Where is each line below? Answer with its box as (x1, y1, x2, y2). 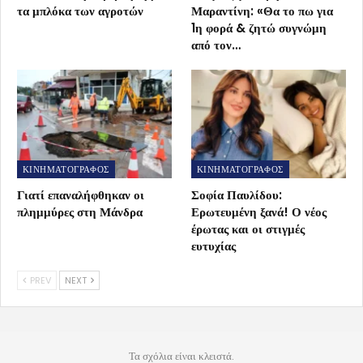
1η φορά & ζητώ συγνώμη (191, 19, 327, 36)
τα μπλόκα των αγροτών (17, 2, 143, 19)
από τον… (191, 36, 241, 53)
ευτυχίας (191, 237, 236, 254)
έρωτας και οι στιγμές (191, 220, 305, 237)
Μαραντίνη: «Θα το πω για (191, 2, 333, 19)
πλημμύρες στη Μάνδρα (17, 203, 143, 220)
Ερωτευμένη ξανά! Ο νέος (191, 203, 327, 220)
